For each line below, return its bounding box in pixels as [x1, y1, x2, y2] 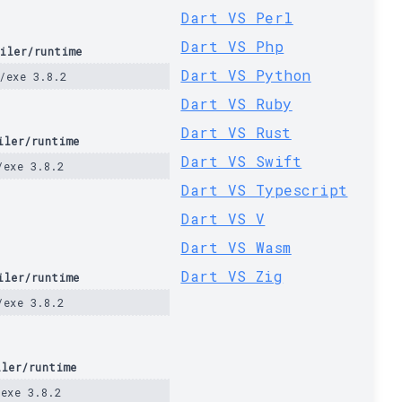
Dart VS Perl [180, 8, 293, 27]
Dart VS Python [180, 66, 311, 84]
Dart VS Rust [180, 123, 292, 142]
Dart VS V [180, 209, 266, 228]
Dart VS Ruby [180, 94, 293, 113]
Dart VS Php [180, 37, 284, 56]
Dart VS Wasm [180, 238, 292, 257]
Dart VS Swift [180, 152, 302, 170]
